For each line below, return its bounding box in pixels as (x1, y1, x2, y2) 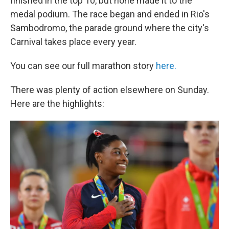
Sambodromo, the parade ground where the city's (10, 22, 209, 33)
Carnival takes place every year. (10, 36, 136, 47)
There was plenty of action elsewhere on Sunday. (10, 84, 209, 95)
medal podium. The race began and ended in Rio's (10, 9, 210, 19)
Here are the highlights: (10, 98, 104, 109)
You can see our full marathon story (10, 60, 156, 71)
